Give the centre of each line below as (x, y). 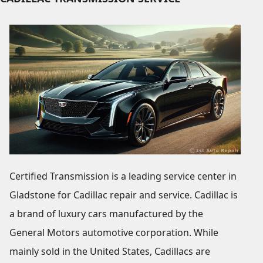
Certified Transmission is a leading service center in (123, 176)
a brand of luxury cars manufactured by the (106, 214)
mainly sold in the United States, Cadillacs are (110, 252)
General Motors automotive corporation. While (114, 233)
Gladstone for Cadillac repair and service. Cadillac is (124, 195)
